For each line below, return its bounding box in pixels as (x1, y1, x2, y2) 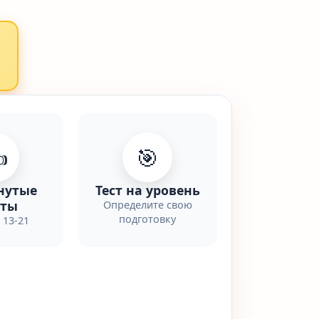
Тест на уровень (95, 182, 200, 199)
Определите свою (103, 198, 192, 211)
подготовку (119, 212, 177, 226)
